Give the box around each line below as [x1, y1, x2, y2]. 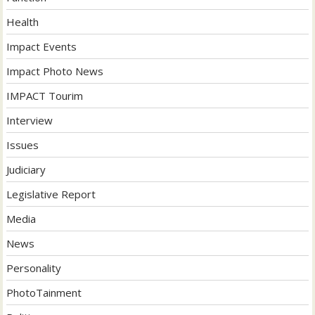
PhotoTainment [6, 285, 82, 300]
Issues [6, 138, 39, 153]
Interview [6, 113, 53, 128]
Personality [6, 261, 62, 276]
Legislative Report [6, 187, 96, 202]
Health [6, 15, 39, 30]
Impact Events [6, 39, 77, 54]
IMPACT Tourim [6, 89, 84, 103]
